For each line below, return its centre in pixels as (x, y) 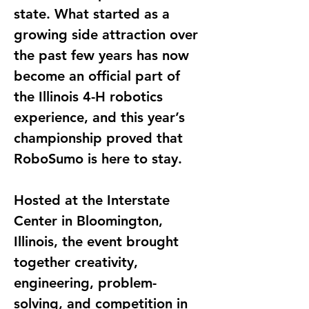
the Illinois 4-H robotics (90, 97)
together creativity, (78, 262)
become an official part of (99, 76)
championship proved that (100, 138)
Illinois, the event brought (98, 241)
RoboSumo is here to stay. (98, 159)
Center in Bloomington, (90, 221)
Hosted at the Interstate (94, 200)
